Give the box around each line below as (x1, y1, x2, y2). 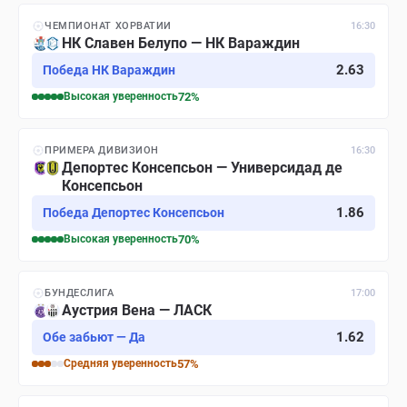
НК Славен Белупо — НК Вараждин (62, 35, 300, 52)
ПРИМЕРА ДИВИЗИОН (45, 144, 159, 156)
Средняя (64, 357, 109, 370)
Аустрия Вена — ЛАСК (62, 302, 212, 319)
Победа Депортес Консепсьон (43, 205, 224, 220)
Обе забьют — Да (43, 330, 145, 344)
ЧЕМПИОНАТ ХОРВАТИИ (45, 20, 172, 32)
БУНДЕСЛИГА (45, 287, 114, 299)
